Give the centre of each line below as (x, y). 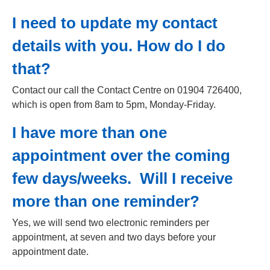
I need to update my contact (115, 23)
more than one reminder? (106, 201)
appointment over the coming (121, 155)
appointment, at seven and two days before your (114, 237)
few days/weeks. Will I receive (122, 178)
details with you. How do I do (119, 46)
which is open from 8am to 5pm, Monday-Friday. (114, 105)
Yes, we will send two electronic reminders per (111, 223)
